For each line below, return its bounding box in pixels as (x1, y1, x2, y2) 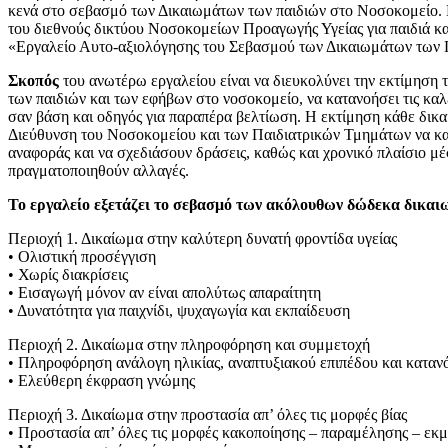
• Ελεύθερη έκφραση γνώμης (8, 371, 195, 389)
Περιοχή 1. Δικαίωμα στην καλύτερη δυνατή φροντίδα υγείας (8, 229, 397, 247)
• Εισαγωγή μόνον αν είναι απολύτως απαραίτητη (8, 283, 321, 301)
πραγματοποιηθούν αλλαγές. (8, 161, 189, 179)
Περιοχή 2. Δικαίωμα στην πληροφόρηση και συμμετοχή (8, 335, 370, 353)
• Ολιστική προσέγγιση (8, 247, 156, 265)
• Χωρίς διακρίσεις (8, 265, 128, 283)
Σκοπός (8, 71, 59, 89)
